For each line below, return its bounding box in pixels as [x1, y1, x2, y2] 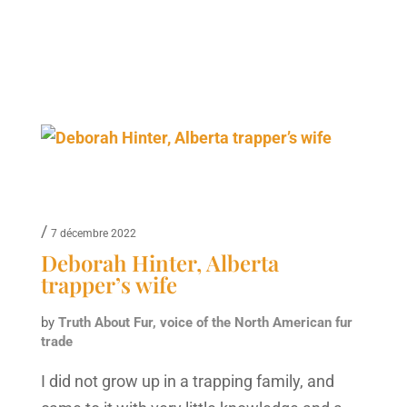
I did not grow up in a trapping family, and [40, 371, 334, 391]
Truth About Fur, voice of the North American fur [57, 313, 352, 331]
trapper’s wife [40, 269, 177, 299]
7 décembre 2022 [50, 226, 136, 240]
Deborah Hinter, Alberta [40, 247, 279, 277]
